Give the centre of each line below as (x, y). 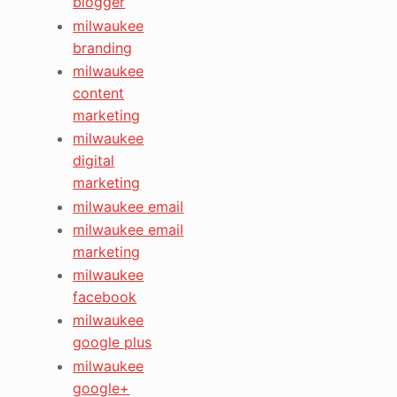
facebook (105, 297)
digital (94, 161)
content (99, 93)
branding (103, 47)
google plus (113, 343)
